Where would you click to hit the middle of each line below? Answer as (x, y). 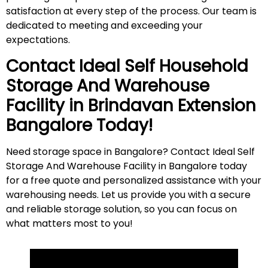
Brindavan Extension (172, 105)
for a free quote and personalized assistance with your (134, 180)
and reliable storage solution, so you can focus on (121, 209)
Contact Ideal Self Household (127, 66)
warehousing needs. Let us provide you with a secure (128, 194)
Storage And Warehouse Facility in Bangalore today (127, 166)
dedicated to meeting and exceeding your (104, 26)
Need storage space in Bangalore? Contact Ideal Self (130, 151)
